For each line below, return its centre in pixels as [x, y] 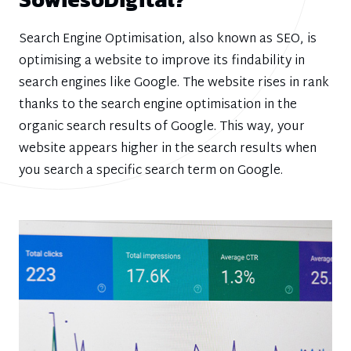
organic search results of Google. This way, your [162, 127]
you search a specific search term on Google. [151, 171]
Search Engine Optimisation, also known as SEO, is [168, 40]
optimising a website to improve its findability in [162, 62]
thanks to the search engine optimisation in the [158, 105]
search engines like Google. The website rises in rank [174, 83]
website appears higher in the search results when [168, 149]
